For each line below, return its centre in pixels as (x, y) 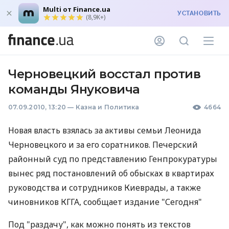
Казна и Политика (107, 107)
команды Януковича (74, 89)
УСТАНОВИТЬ (199, 13)
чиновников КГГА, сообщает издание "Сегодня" (105, 202)
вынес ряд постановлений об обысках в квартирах (111, 173)
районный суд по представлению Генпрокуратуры (113, 159)
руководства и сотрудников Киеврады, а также (105, 188)
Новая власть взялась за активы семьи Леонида (105, 130)
